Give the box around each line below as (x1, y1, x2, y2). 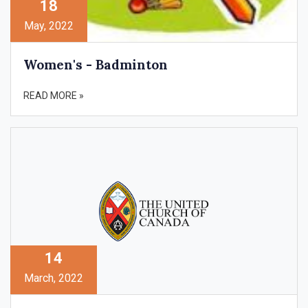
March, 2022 (24, 272, 83, 285)
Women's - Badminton (23, 56, 168, 73)
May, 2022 (24, 19, 74, 32)
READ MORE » (23, 89, 84, 101)
